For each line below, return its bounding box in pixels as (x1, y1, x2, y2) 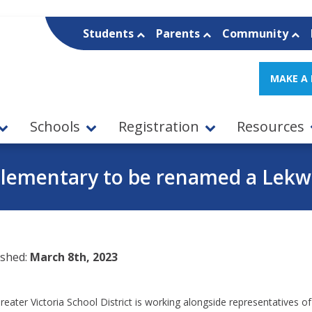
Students (82, 26, 136, 41)
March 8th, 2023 (29, 249, 118, 265)
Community (221, 26, 291, 41)
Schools (30, 117, 81, 136)
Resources (237, 117, 305, 136)
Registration (118, 117, 199, 136)
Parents (155, 26, 203, 41)
